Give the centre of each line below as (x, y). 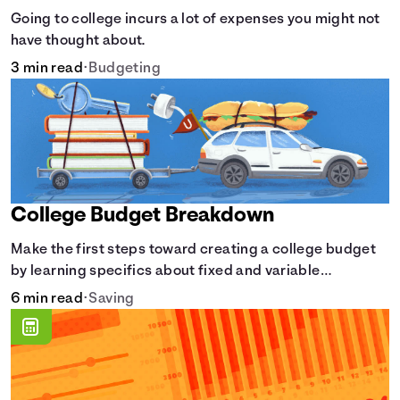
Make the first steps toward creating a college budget (194, 250)
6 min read (47, 300)
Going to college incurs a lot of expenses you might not (196, 20)
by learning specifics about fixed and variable (166, 272)
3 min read (47, 69)
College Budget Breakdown (143, 217)
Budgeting (125, 69)
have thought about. (78, 42)
